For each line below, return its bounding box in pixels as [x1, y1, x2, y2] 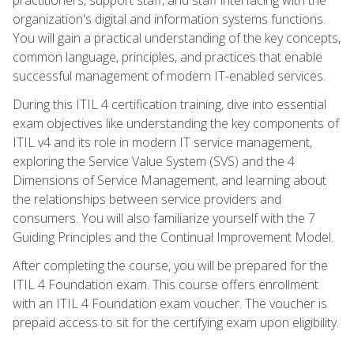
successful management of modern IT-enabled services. [13, 66, 326, 85]
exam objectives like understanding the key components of [13, 114, 339, 132]
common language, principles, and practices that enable [13, 47, 322, 66]
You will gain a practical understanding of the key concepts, [13, 28, 341, 47]
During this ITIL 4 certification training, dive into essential [13, 95, 326, 113]
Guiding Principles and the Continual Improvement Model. [13, 228, 333, 246]
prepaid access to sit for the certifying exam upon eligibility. [13, 313, 339, 331]
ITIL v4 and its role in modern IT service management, [13, 133, 312, 151]
